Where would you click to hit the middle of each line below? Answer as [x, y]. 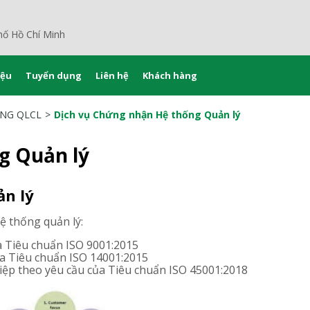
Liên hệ [112, 76]
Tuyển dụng [54, 76]
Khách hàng [170, 76]
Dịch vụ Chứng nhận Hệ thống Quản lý [147, 115]
